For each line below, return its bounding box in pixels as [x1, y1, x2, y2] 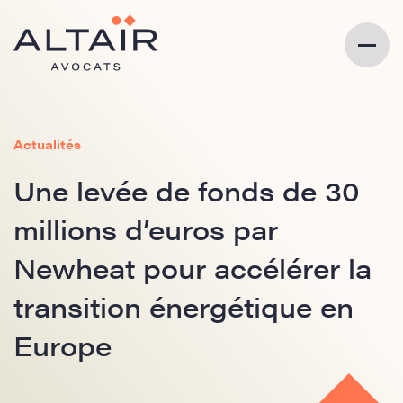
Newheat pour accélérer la [13, 248, 372, 287]
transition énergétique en [13, 287, 354, 326]
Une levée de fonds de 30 [13, 171, 360, 210]
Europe [13, 326, 112, 364]
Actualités [13, 135, 81, 153]
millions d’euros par [13, 210, 278, 248]
